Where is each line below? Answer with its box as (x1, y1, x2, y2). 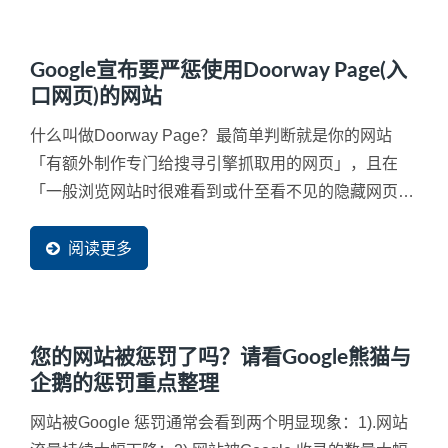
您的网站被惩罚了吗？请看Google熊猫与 (30, 347, 411, 369)
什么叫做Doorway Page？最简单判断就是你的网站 (30, 127, 392, 145)
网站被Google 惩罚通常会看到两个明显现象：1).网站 (30, 414, 408, 432)
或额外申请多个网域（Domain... (30, 211, 258, 229)
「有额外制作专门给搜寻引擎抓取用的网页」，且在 (30, 155, 398, 173)
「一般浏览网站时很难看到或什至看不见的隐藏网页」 (30, 183, 414, 201)
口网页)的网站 (30, 86, 162, 108)
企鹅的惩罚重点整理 (30, 373, 219, 395)
